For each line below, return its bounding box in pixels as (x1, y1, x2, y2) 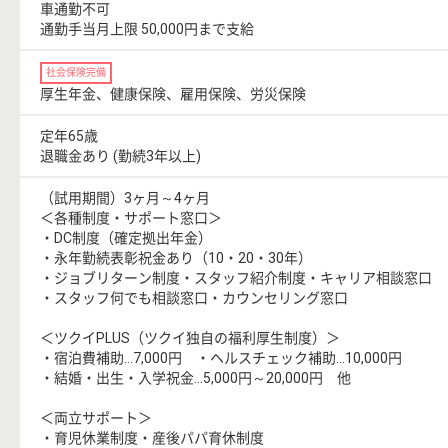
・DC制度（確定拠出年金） (40, 229, 212, 246)
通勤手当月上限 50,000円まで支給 (40, 20, 254, 37)
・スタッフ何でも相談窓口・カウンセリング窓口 (40, 289, 348, 306)
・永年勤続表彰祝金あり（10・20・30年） (40, 249, 312, 266)
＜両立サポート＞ (40, 409, 152, 426)
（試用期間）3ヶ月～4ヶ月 (40, 189, 210, 206)
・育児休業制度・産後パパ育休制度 (40, 429, 264, 446)
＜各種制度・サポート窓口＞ (40, 209, 222, 226)
